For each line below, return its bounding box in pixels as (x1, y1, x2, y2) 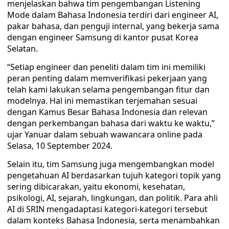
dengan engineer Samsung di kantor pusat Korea (7, 32, 198, 43)
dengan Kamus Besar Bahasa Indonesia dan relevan (7, 106, 208, 118)
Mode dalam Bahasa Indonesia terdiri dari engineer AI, (7, 9, 218, 20)
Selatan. (7, 43, 38, 54)
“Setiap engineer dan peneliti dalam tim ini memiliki (7, 61, 205, 73)
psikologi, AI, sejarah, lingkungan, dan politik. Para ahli (7, 192, 218, 203)
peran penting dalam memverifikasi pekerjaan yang (7, 73, 207, 84)
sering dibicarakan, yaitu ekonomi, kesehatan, (7, 181, 185, 192)
